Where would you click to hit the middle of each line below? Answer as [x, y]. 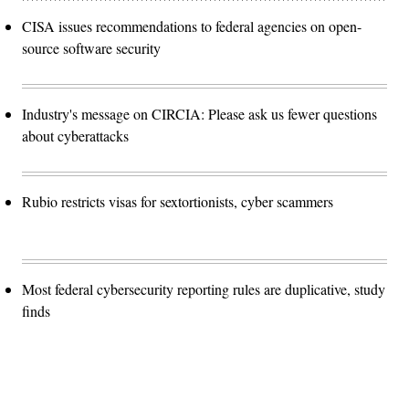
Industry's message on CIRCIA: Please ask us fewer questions [199, 114]
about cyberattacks [75, 136]
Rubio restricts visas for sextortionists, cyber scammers [178, 202]
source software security [91, 48]
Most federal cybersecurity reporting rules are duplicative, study [204, 289]
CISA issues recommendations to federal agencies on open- [192, 26]
